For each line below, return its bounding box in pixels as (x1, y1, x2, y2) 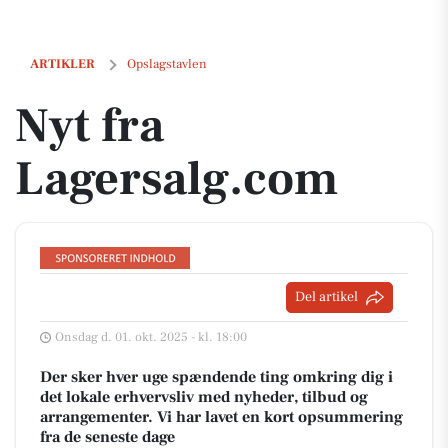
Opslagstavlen (127, 56, 207, 72)
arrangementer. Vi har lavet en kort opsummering (40, 407, 403, 427)
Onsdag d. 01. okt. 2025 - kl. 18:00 (55, 329, 247, 345)
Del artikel (295, 288, 358, 306)
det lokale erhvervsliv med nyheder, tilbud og (40, 387, 368, 407)
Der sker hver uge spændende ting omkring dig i (40, 367, 393, 387)
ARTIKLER (30, 56, 95, 72)
